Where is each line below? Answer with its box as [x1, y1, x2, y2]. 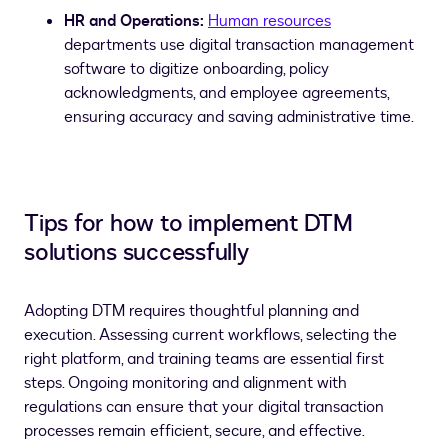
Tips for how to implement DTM [24, 207, 353, 240]
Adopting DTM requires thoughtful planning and [24, 300, 359, 322]
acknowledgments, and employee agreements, [64, 82, 389, 104]
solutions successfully [24, 236, 249, 269]
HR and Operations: [64, 10, 208, 32]
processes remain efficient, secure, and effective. [24, 420, 365, 442]
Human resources [208, 10, 331, 32]
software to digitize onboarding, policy [64, 58, 329, 80]
